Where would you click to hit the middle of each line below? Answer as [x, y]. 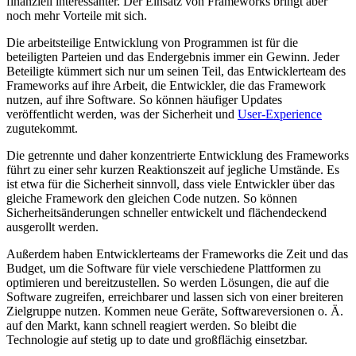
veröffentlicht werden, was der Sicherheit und [122, 114]
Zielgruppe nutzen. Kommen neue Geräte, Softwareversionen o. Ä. [175, 311]
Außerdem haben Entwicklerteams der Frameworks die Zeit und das [177, 254]
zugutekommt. [42, 129]
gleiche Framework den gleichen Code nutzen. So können [152, 199]
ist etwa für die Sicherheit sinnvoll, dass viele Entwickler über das [170, 184]
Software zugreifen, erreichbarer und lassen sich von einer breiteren [175, 297]
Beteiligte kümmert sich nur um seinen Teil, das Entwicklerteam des [176, 72]
